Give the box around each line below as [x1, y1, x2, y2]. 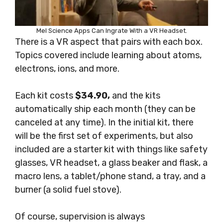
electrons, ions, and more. [15, 63, 119, 75]
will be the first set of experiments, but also [15, 130, 193, 142]
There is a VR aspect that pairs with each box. [15, 36, 203, 48]
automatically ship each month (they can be [15, 104, 196, 115]
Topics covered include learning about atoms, [15, 50, 202, 61]
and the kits [110, 90, 160, 102]
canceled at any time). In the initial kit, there [15, 117, 194, 128]
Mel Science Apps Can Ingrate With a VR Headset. [36, 27, 187, 35]
